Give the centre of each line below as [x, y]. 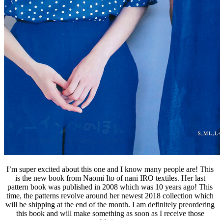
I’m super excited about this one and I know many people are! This [110, 169]
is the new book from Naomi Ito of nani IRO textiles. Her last [110, 178]
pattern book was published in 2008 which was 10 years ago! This [110, 187]
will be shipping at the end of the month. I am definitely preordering [110, 204]
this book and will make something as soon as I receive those [110, 213]
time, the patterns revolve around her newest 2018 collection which [110, 195]
